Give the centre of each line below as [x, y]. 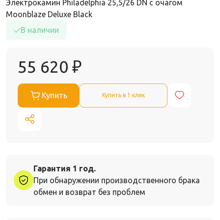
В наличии [40, 30]
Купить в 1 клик [123, 95]
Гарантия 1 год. [65, 168]
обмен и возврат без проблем [89, 192]
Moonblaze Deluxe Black [49, 14]
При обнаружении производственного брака [117, 180]
